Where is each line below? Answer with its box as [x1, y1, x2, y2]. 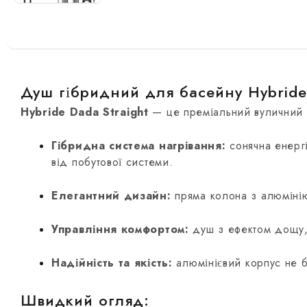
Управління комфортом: [51, 221, 189, 238]
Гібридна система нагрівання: [51, 138, 226, 154]
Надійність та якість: [51, 255, 173, 271]
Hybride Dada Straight [21, 104, 149, 121]
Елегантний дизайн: [51, 188, 171, 204]
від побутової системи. [51, 154, 173, 171]
